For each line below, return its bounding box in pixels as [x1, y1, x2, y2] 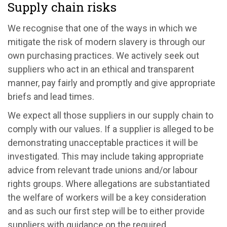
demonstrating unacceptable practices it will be [8, 137, 198, 148]
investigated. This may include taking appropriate [8, 150, 204, 162]
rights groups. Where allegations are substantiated [8, 178, 210, 189]
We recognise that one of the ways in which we [8, 22, 197, 33]
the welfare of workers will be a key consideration [8, 192, 206, 203]
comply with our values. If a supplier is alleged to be [8, 123, 214, 134]
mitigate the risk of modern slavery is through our [8, 36, 205, 47]
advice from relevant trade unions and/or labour [8, 164, 198, 175]
